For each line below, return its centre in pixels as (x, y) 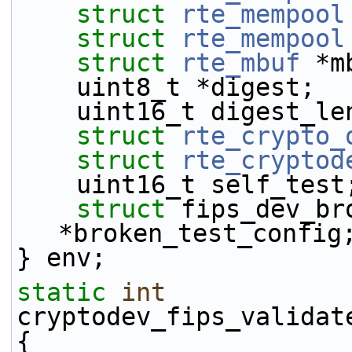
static (61, 292)
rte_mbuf (240, 63)
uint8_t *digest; (196, 87)
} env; (61, 258)
